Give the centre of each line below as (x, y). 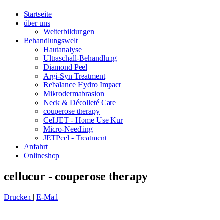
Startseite (38, 14)
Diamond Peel (65, 67)
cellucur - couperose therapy (76, 176)
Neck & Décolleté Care (80, 102)
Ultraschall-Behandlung (80, 58)
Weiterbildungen (69, 31)
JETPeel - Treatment (75, 137)
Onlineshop (41, 155)
